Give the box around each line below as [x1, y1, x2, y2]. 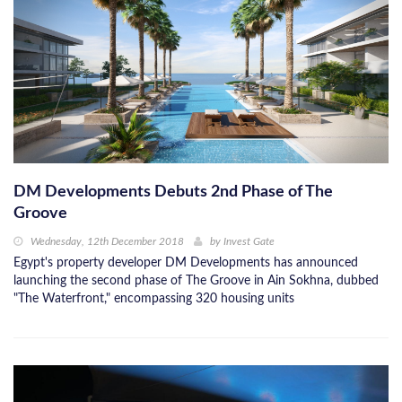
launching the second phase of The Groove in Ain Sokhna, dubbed [13, 274, 379, 287]
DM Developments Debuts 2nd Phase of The [13, 183, 333, 200]
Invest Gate [223, 235, 275, 247]
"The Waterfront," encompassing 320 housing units [13, 292, 294, 305]
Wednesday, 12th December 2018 [31, 235, 184, 247]
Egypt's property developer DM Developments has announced [13, 256, 358, 269]
